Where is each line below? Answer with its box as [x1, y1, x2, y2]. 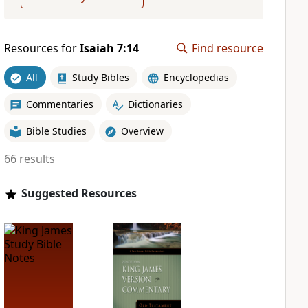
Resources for [3, 41, 80, 56]
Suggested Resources [21, 186, 137, 201]
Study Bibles [71, 70, 129, 84]
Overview [120, 124, 164, 137]
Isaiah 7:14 [79, 41, 139, 56]
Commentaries [25, 97, 93, 111]
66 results [3, 151, 55, 166]
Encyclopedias [163, 70, 229, 84]
